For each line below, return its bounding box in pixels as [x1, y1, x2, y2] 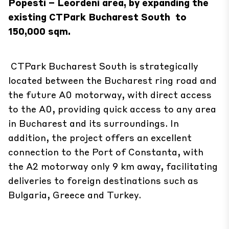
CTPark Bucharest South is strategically [11, 60, 198, 72]
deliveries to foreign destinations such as [8, 174, 198, 186]
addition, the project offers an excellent [8, 131, 192, 143]
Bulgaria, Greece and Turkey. [8, 189, 141, 200]
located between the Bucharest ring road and [8, 74, 217, 86]
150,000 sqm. [8, 25, 71, 37]
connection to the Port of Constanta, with [8, 146, 203, 157]
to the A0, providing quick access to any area [8, 103, 216, 114]
